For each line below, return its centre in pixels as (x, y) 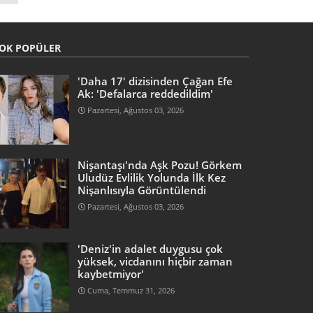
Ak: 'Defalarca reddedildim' (146, 93)
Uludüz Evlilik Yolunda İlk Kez (152, 177)
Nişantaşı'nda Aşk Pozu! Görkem (160, 165)
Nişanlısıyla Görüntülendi (142, 190)
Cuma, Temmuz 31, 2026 (131, 290)
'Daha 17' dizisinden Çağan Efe (155, 81)
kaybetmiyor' (111, 274)
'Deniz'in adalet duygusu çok (151, 248)
